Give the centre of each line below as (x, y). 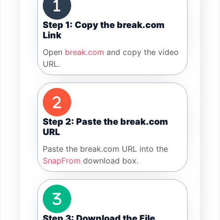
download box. (110, 161)
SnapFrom (62, 161)
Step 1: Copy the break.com (104, 25)
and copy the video (141, 52)
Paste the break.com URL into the (105, 149)
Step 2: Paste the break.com (105, 122)
